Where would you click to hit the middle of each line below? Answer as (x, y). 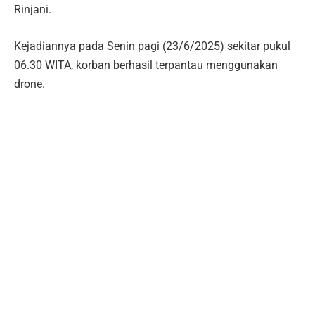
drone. (30, 84)
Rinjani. (33, 10)
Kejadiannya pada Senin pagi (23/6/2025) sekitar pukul (152, 46)
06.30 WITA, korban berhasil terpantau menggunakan (146, 65)
